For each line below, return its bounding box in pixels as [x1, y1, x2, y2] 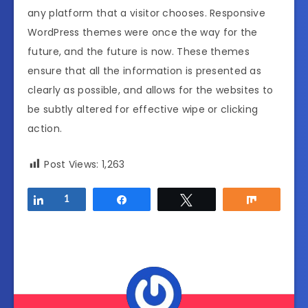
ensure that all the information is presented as [27, 63, 262, 78]
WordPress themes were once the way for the [27, 25, 258, 39]
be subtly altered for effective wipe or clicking [27, 102, 258, 116]
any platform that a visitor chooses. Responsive [27, 5, 266, 20]
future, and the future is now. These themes [27, 44, 250, 58]
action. [27, 121, 63, 135]
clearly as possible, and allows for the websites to [27, 82, 274, 97]
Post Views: [44, 157, 99, 171]
